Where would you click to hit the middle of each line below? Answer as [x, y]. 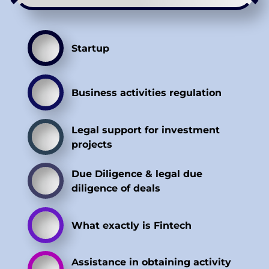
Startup [91, 48]
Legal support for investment [146, 129]
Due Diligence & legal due [137, 174]
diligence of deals [116, 188]
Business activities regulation [147, 93]
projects [92, 144]
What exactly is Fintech [132, 225]
